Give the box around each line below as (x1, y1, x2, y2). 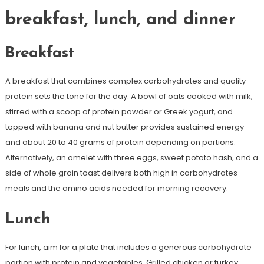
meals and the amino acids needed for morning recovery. (5, 183, 228, 194)
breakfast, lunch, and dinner (5, 11, 236, 29)
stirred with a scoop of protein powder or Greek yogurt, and (5, 106, 233, 117)
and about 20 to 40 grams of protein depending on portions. (5, 137, 236, 148)
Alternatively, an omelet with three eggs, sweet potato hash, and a (5, 152, 258, 163)
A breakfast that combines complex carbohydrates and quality (5, 75, 246, 87)
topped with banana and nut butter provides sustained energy (5, 121, 244, 133)
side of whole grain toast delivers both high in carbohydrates (5, 167, 237, 179)
